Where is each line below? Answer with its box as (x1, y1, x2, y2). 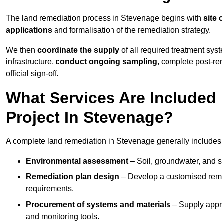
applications (6, 26, 52, 35)
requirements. (26, 184, 74, 193)
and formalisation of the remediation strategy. (52, 26, 211, 35)
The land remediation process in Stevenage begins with (6, 14, 203, 23)
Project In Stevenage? (6, 109, 173, 127)
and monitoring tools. (26, 212, 99, 221)
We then (6, 46, 37, 55)
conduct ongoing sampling (55, 57, 157, 66)
